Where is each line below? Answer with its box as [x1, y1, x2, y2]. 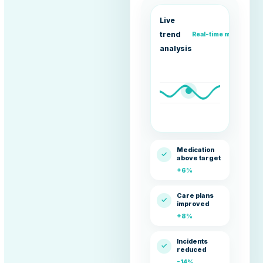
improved [177, 200, 210, 208]
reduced [177, 246, 207, 254]
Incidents [177, 238, 208, 246]
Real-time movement [192, 31, 259, 39]
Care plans [177, 192, 214, 200]
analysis [160, 44, 193, 53]
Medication [177, 146, 215, 154]
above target [177, 154, 221, 163]
